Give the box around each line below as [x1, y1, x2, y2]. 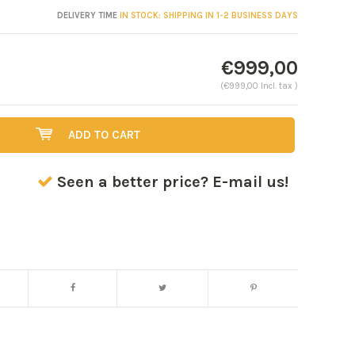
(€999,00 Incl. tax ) [219, 80, 298, 91]
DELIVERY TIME [56, 10, 117, 21]
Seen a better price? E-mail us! [57, 172, 289, 191]
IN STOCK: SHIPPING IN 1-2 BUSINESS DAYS [116, 10, 298, 21]
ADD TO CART [67, 127, 140, 142]
